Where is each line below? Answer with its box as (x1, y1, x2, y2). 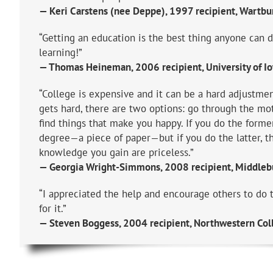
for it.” (39, 201, 66, 215)
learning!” (39, 45, 82, 59)
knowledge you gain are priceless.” (39, 145, 194, 159)
